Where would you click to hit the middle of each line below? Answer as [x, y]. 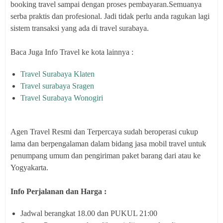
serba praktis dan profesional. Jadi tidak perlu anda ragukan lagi [110, 16]
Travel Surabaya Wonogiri [62, 98]
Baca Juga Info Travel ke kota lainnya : [72, 52]
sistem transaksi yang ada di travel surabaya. [80, 28]
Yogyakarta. [29, 167]
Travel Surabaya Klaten [57, 74]
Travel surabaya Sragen [57, 86]
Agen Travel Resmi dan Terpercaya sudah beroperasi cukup [104, 132]
